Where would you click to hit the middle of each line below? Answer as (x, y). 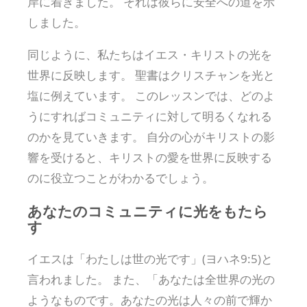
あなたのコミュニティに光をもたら (148, 210)
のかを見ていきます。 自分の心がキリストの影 (151, 136)
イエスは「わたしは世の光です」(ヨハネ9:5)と (150, 259)
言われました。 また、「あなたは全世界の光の (151, 280)
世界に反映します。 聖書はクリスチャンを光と (151, 75)
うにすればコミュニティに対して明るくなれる (150, 116)
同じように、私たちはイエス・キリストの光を (150, 54)
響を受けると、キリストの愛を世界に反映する (150, 157)
